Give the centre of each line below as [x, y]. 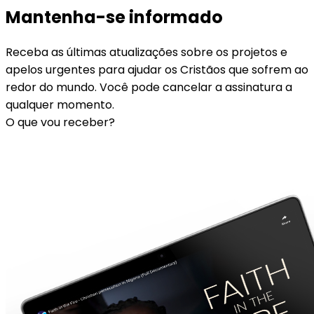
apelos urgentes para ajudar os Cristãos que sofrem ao [157, 70]
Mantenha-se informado [114, 18]
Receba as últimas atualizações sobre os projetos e [146, 53]
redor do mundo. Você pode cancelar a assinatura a [149, 88]
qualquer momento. [60, 105]
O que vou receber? [60, 123]
